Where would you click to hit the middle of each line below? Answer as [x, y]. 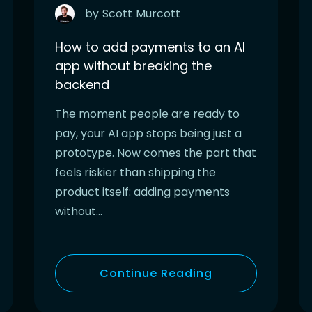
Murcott [158, 13]
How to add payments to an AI [150, 47]
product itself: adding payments [142, 192]
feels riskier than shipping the [135, 172]
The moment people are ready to [147, 114]
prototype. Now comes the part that [156, 153]
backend [82, 84]
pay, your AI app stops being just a [148, 133]
